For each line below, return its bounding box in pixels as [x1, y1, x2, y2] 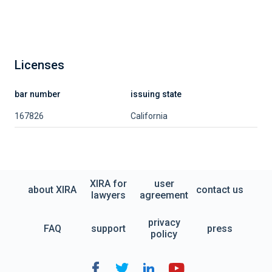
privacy [148, 217, 180, 228]
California [131, 111, 168, 121]
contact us [196, 183, 243, 195]
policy [151, 228, 177, 240]
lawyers [90, 189, 126, 201]
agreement [140, 189, 188, 201]
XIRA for [89, 178, 127, 189]
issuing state [131, 89, 182, 99]
